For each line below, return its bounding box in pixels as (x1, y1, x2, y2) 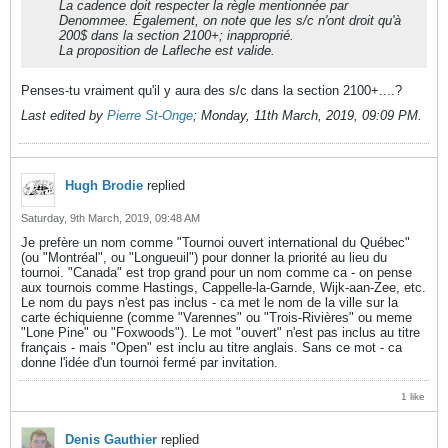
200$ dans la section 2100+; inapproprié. (59, 28, 294, 43)
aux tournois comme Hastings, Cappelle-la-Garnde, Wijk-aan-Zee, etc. (21, 280, 426, 295)
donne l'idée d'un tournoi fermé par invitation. (21, 355, 278, 370)
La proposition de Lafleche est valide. (59, 43, 275, 58)
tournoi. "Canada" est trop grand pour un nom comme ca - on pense (21, 265, 412, 280)
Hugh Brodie (65, 178, 143, 193)
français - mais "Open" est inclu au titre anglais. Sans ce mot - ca (21, 340, 402, 355)
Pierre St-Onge (107, 108, 193, 123)
